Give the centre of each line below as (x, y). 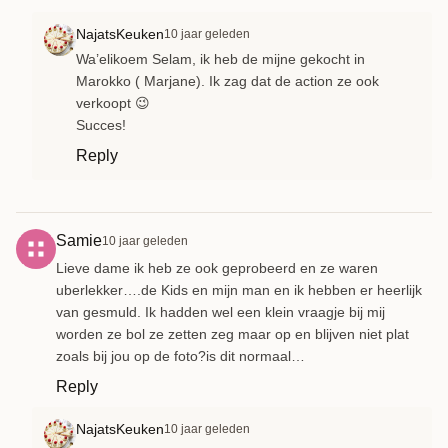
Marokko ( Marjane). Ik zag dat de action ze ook (227, 80)
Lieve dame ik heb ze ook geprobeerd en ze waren (217, 267)
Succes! (101, 124)
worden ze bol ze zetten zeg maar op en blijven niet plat (232, 333)
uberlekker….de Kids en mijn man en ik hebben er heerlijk (239, 289)
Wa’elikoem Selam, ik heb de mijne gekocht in (220, 58)
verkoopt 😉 (113, 102)
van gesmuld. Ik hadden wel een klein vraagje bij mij (220, 311)
